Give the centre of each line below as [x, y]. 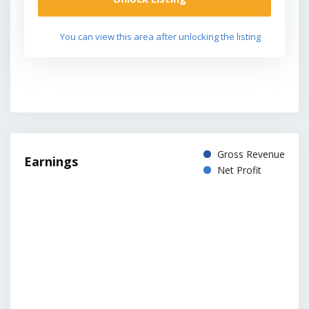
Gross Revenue [250, 154]
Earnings [51, 162]
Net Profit [238, 170]
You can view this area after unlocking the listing [160, 36]
